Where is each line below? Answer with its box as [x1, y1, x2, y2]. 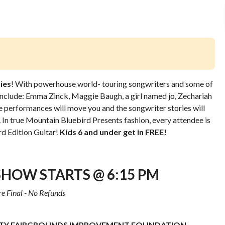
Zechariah [177, 90, 212, 100]
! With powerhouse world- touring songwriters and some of [11, 78, 213, 88]
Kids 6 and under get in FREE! [60, 127, 167, 137]
